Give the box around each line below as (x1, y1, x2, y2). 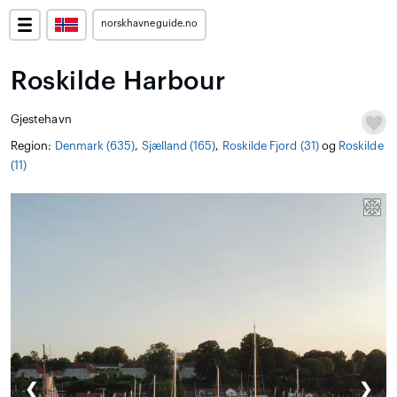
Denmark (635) (54, 140, 136, 152)
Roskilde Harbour (11, 69, 226, 94)
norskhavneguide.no (101, 19, 198, 28)
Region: (11, 140, 55, 152)
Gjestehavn (11, 113, 72, 125)
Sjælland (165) (141, 140, 216, 152)
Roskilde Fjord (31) (222, 140, 319, 152)
